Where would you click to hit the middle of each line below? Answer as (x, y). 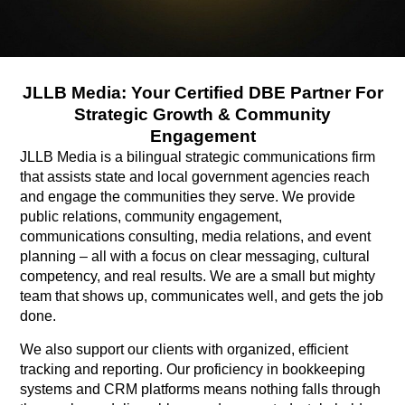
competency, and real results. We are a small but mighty (198, 277)
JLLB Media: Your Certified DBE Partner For (202, 93)
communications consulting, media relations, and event (196, 237)
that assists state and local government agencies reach (195, 177)
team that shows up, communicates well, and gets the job (202, 297)
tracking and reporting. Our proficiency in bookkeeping (193, 369)
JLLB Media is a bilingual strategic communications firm (198, 157)
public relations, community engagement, (151, 217)
